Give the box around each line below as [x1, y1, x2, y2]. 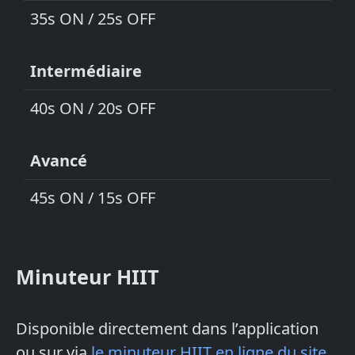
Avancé [30, 150, 87, 172]
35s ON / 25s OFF [30, 8, 155, 30]
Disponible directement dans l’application [16, 318, 319, 340]
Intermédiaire [30, 60, 142, 82]
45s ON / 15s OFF [30, 187, 155, 209]
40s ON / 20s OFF [30, 97, 155, 120]
